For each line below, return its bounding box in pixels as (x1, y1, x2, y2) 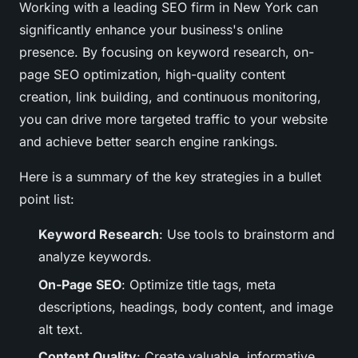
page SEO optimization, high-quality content (19, 66, 285, 83)
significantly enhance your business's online (19, 22, 283, 38)
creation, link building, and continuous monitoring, (19, 89, 321, 105)
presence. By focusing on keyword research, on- (19, 44, 314, 61)
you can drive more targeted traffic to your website (19, 111, 328, 128)
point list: (19, 191, 74, 208)
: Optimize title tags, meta (121, 276, 276, 292)
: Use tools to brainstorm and (159, 226, 335, 243)
